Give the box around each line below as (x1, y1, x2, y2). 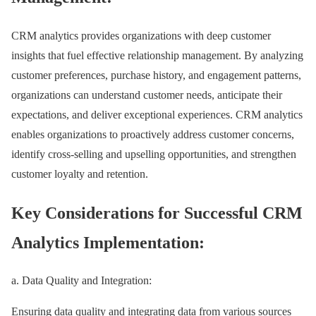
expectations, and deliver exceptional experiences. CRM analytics (11, 108, 303, 121)
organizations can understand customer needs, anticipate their (11, 88, 282, 101)
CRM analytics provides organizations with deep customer (11, 29, 271, 42)
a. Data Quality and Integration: (11, 274, 152, 287)
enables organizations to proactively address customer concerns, (11, 128, 294, 140)
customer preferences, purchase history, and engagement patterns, (11, 68, 301, 81)
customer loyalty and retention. (11, 167, 148, 180)
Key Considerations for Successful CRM (11, 203, 303, 222)
